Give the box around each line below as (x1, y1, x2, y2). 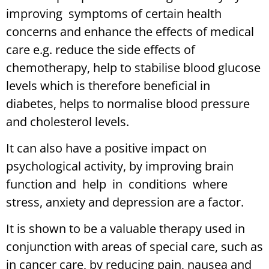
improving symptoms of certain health (6, 5, 222, 22)
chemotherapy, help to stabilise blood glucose (6, 59, 261, 76)
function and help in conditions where (6, 175, 231, 192)
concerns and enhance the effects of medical (6, 23, 254, 40)
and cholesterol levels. (6, 113, 129, 130)
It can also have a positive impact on (6, 139, 207, 156)
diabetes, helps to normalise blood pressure (6, 95, 250, 112)
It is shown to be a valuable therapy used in (6, 220, 245, 237)
